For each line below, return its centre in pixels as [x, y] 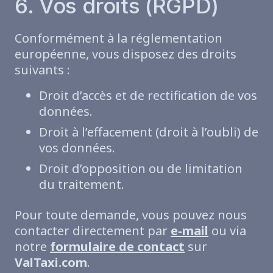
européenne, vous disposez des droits [126, 54]
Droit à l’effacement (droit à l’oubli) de [149, 132]
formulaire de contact [117, 247]
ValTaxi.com [51, 263]
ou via [227, 231]
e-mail [190, 231]
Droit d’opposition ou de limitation [141, 169]
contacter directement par [93, 231]
